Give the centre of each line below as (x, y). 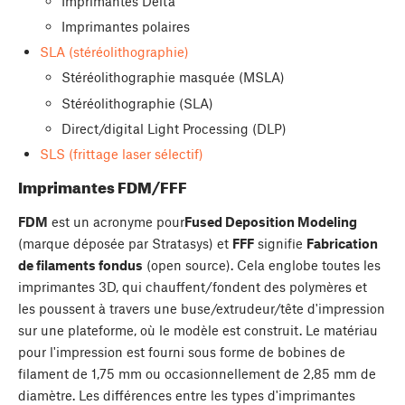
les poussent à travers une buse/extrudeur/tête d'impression (202, 308)
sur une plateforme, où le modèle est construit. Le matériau (198, 330)
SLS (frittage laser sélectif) (121, 153)
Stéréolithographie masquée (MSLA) (173, 77)
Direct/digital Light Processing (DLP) (174, 128)
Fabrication (342, 243)
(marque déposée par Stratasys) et (125, 243)
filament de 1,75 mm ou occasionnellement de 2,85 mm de (197, 373)
